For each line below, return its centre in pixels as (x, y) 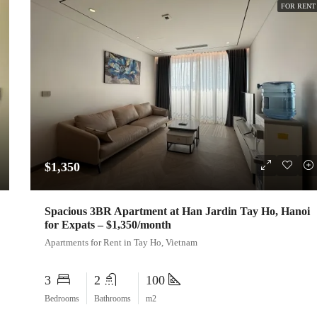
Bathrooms (112, 299)
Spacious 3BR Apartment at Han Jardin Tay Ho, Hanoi (177, 212)
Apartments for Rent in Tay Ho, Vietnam (121, 243)
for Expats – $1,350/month (108, 225)
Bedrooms (62, 299)
